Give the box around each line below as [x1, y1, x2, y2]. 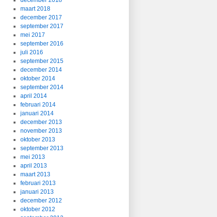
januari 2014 [20, 110, 54, 117]
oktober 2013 [20, 136, 55, 143]
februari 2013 [20, 180, 56, 186]
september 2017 [20, 23, 63, 30]
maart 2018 [20, 5, 50, 12]
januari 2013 [20, 188, 54, 195]
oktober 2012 [20, 206, 55, 213]
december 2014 [20, 66, 62, 73]
